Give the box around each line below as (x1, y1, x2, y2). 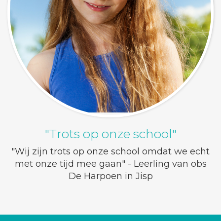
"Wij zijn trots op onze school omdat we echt (11, 146, 210, 157)
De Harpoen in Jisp (68, 171, 153, 182)
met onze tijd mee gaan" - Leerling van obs (14, 158, 207, 169)
